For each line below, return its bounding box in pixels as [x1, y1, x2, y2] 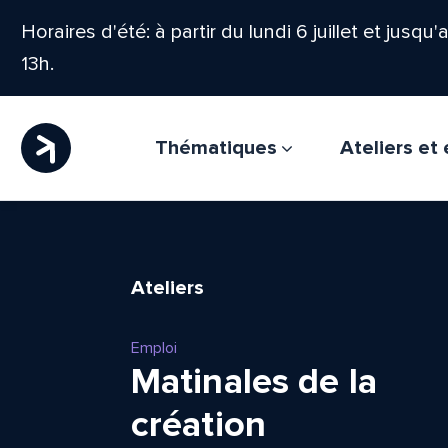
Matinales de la [130, 360, 378, 404]
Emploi [130, 338, 177, 358]
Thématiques [154, 136, 282, 160]
